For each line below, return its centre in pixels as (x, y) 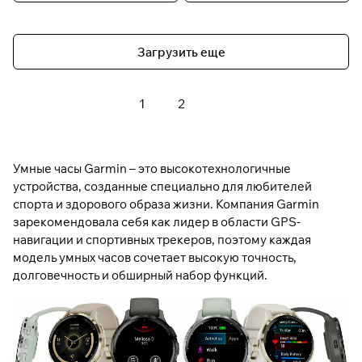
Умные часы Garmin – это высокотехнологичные (152, 169)
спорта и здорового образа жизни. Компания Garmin (166, 204)
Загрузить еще (181, 52)
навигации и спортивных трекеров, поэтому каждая (162, 240)
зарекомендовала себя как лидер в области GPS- (157, 222)
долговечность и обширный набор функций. (140, 276)
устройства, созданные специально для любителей (162, 187)
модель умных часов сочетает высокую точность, (155, 258)
